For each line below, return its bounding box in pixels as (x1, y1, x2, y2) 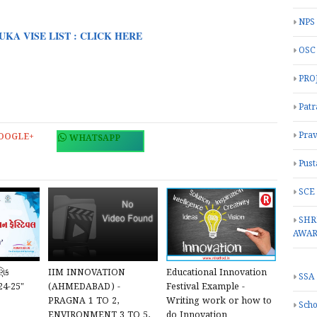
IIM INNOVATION (48, 267, 125, 279)
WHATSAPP (67, 132, 120, 144)
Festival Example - (166, 281, 245, 294)
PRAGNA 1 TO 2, (48, 295, 120, 308)
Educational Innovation (166, 267, 267, 279)
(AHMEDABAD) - (48, 281, 120, 294)
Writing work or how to (166, 295, 272, 308)
